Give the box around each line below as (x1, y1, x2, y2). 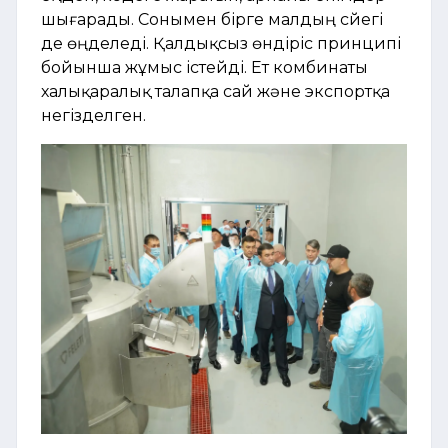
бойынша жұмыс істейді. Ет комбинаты (41, 57, 368, 77)
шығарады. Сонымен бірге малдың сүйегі (41, 9, 383, 29)
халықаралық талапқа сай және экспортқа (41, 81, 390, 101)
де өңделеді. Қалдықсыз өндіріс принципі (41, 33, 401, 53)
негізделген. (41, 105, 146, 125)
